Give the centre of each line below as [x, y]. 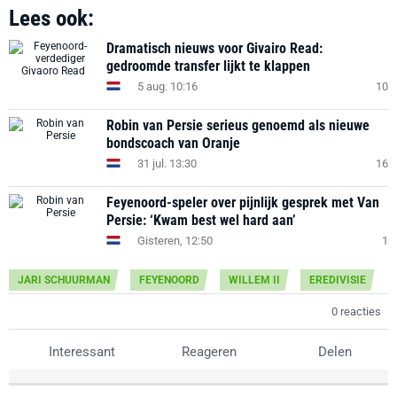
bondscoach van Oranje [173, 143]
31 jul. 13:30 [167, 163]
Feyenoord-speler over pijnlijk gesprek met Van [243, 202]
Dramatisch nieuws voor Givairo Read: [214, 48]
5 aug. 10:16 [167, 86]
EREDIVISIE [338, 280]
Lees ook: [51, 18]
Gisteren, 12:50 [175, 240]
